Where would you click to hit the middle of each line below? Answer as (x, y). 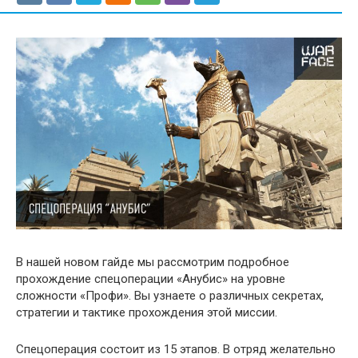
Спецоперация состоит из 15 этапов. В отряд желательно (176, 349)
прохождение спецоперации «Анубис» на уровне (151, 278)
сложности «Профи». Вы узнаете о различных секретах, (170, 295)
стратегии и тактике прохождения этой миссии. (147, 312)
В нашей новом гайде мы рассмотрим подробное (153, 262)
